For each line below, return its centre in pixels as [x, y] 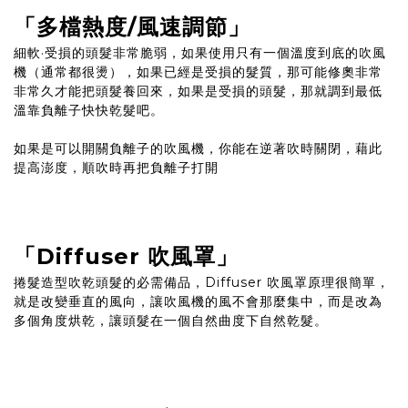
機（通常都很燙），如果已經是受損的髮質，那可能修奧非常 [198, 72]
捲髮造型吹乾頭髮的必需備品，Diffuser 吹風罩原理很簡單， [202, 282]
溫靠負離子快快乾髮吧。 [89, 111]
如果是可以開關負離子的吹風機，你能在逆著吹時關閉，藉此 [198, 149]
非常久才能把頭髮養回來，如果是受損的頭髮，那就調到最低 [198, 92]
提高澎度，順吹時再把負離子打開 [116, 168]
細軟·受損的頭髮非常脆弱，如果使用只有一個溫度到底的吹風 [200, 53]
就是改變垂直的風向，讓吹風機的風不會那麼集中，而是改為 [198, 301]
